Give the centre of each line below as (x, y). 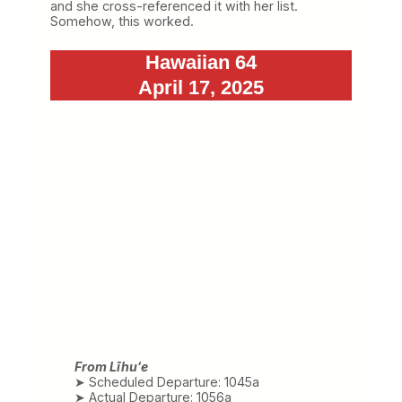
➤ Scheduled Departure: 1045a (166, 381)
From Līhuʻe (111, 366)
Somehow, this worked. (122, 21)
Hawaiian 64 (201, 62)
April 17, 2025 (201, 87)
